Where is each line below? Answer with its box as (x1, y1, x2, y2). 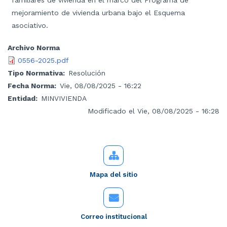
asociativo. (12, 21, 49, 30)
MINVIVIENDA (41, 94, 87, 102)
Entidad (8, 94, 35, 102)
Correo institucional (80, 212, 147, 220)
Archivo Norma (8, 43, 60, 52)
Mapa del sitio (90, 170, 137, 178)
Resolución (68, 68, 105, 77)
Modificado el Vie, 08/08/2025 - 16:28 (88, 106, 219, 115)
